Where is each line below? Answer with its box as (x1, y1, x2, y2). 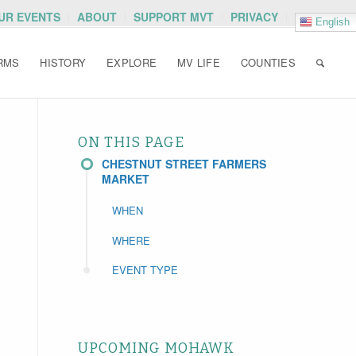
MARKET (101, 171, 149, 187)
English (312, 15, 350, 28)
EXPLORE (106, 55, 157, 70)
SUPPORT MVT (133, 9, 215, 25)
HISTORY (40, 55, 87, 70)
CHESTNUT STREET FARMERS (101, 156, 266, 172)
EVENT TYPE (111, 262, 178, 277)
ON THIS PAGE (77, 134, 184, 151)
